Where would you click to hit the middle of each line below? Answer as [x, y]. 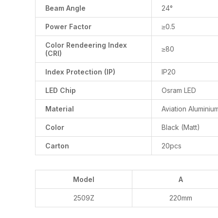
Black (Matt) [181, 127]
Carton [57, 146]
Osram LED [179, 91]
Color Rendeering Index [86, 45]
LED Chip [61, 91]
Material [60, 109]
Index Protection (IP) [80, 72]
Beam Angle [65, 8]
